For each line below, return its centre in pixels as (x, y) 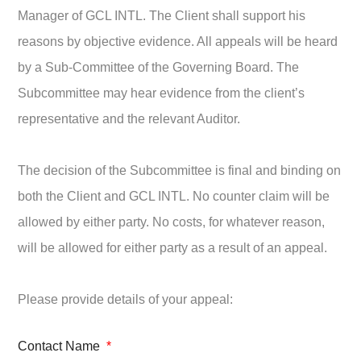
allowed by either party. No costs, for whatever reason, (172, 222)
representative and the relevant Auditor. (129, 119)
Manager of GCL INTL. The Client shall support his (162, 16)
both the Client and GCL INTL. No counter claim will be (174, 196)
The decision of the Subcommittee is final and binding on (180, 170)
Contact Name (61, 346)
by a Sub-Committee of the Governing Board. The (159, 67)
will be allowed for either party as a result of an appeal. (173, 248)
